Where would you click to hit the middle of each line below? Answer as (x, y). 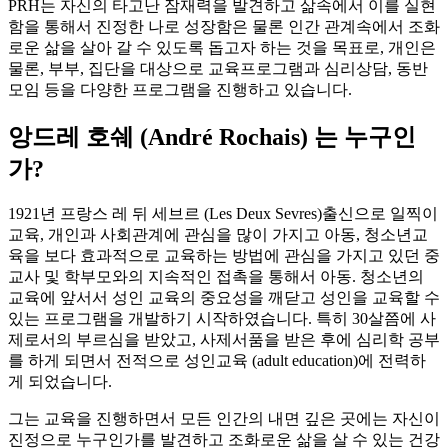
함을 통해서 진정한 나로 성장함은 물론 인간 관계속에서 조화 (224, 26)
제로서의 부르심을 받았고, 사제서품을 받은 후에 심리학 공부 (224, 340)
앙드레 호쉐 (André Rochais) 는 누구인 (212, 136)
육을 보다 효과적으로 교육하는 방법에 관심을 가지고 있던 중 (224, 256)
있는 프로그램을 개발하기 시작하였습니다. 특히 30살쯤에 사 (222, 319)
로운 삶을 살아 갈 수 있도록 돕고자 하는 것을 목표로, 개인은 (222, 47)
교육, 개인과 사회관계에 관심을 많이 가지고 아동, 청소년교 (218, 235)
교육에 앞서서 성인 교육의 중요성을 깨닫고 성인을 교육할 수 (224, 298)
